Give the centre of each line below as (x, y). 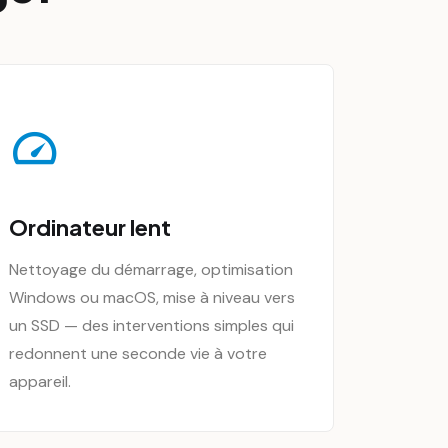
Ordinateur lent (90, 227)
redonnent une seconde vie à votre (138, 353)
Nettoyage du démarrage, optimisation (151, 269)
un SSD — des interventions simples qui (151, 325)
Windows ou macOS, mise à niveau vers (152, 297)
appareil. (40, 381)
